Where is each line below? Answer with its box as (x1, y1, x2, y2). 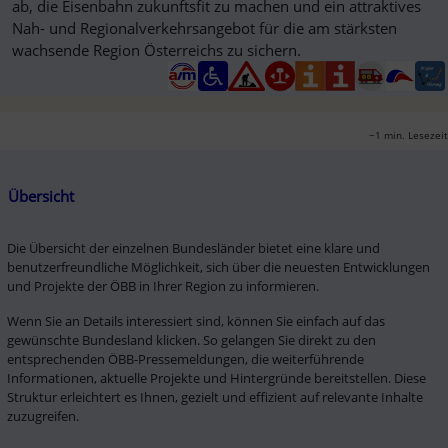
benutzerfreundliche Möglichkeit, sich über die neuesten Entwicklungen (6, 257, 430, 276)
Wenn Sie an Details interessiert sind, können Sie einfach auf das (6, 311, 385, 330)
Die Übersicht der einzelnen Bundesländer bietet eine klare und (6, 238, 380, 257)
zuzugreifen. (6, 406, 79, 425)
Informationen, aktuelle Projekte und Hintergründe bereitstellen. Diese (6, 368, 426, 387)
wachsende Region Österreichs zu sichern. (11, 39, 301, 60)
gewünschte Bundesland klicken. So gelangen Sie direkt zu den (6, 330, 376, 349)
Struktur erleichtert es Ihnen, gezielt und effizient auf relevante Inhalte (6, 387, 423, 406)
